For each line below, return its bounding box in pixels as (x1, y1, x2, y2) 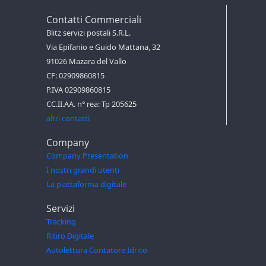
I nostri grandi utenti (46, 164, 119, 175)
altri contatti (46, 112, 90, 123)
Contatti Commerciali (46, 12, 141, 26)
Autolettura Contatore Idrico (46, 244, 147, 255)
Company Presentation (46, 150, 128, 161)
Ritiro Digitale (46, 230, 94, 241)
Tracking (46, 216, 76, 227)
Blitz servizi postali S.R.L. (46, 27, 131, 38)
